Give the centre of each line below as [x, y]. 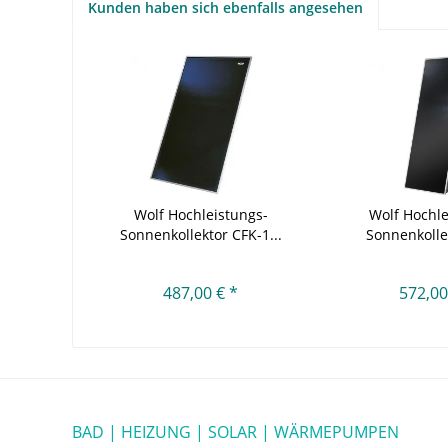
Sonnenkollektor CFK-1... [200, 234]
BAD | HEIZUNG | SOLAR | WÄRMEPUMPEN [235, 431]
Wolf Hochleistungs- [200, 214]
